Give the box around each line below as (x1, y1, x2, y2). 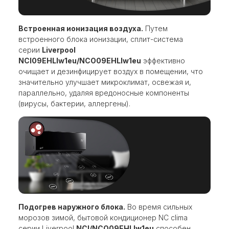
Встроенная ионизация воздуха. (18, 24, 143, 33)
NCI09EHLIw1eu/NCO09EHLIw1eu (18, 56, 141, 65)
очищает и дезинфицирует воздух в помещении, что (18, 67, 203, 76)
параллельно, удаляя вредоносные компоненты (18, 88, 189, 98)
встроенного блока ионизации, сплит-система (18, 35, 183, 44)
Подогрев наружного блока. (18, 202, 125, 211)
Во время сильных (125, 202, 192, 211)
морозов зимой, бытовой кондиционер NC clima (18, 213, 188, 222)
